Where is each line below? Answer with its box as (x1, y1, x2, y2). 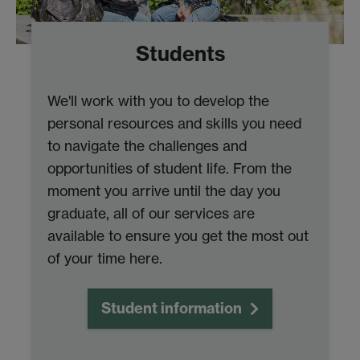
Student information (101, 298, 242, 317)
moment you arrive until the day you (47, 182, 281, 199)
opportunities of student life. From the (47, 159, 292, 177)
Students (135, 40, 225, 67)
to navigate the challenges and (47, 137, 247, 154)
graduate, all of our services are (47, 204, 256, 222)
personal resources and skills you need (47, 114, 302, 132)
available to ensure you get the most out (47, 227, 309, 244)
